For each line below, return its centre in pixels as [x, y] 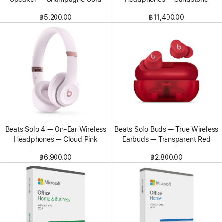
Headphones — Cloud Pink [55, 139]
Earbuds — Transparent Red [166, 139]
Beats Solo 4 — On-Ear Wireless [55, 130]
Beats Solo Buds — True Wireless [166, 130]
